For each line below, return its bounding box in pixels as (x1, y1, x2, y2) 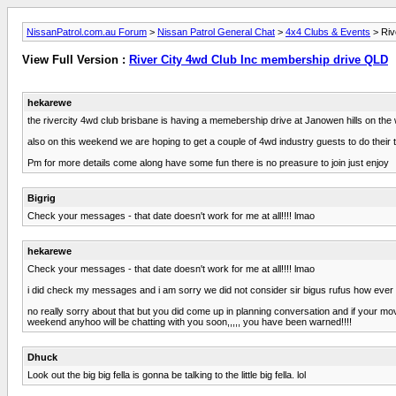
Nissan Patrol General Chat (157, 27, 275, 37)
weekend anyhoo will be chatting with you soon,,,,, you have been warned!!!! (27, 316, 352, 327)
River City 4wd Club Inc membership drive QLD (129, 53, 388, 67)
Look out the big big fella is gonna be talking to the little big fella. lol (27, 369, 306, 380)
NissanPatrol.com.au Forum (27, 27, 147, 37)
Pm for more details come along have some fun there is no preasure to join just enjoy (27, 156, 389, 168)
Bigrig (27, 192, 56, 203)
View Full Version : (22, 53, 129, 67)
